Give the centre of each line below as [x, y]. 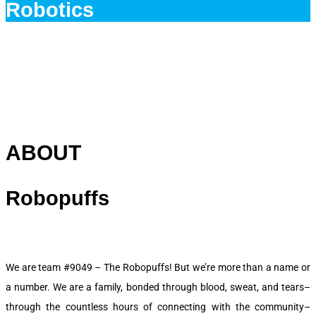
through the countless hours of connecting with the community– [158, 307]
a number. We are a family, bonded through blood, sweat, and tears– [158, 287]
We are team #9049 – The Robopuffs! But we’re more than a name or [158, 268]
